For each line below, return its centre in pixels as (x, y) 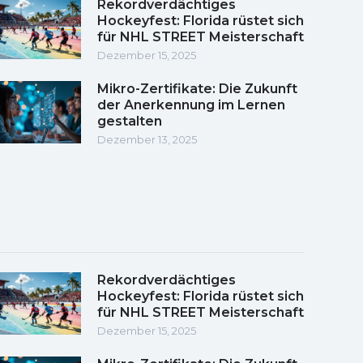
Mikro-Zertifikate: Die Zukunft (197, 88)
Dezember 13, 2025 (147, 139)
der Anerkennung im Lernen (191, 105)
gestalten (130, 121)
